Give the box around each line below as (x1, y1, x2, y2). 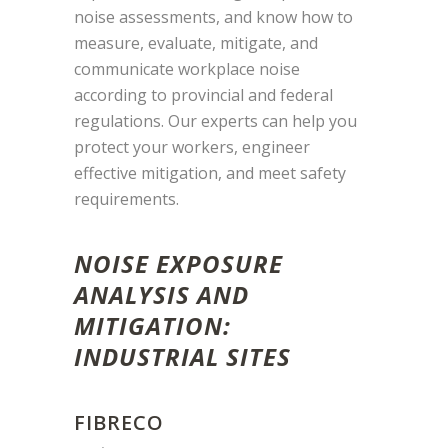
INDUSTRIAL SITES (74, 339, 291, 373)
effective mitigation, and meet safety (74, 161, 346, 184)
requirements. (74, 187, 179, 210)
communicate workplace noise (74, 57, 300, 80)
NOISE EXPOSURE (74, 246, 283, 280)
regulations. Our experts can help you (74, 109, 357, 132)
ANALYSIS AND (74, 277, 249, 311)
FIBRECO (74, 408, 164, 436)
